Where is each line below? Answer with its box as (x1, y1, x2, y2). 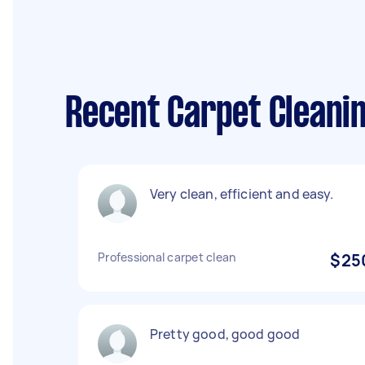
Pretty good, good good (150, 325, 301, 343)
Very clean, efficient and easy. (150, 185, 334, 203)
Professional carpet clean (98, 249, 236, 265)
